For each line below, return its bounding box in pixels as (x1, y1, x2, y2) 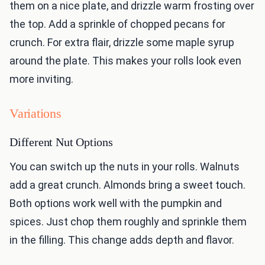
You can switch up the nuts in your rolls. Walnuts (9, 160, 240, 173)
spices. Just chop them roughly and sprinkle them (9, 215, 247, 228)
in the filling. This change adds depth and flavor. (9, 234, 234, 247)
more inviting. (9, 73, 73, 86)
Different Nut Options (9, 135, 113, 149)
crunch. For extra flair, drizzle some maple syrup (9, 36, 234, 49)
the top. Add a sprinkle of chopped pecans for (9, 18, 225, 31)
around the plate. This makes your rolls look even (9, 54, 241, 67)
